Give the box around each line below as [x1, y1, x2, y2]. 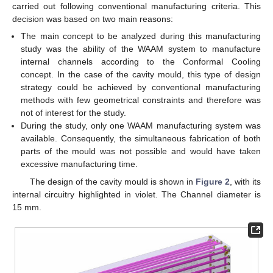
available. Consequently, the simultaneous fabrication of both [21, 133, 261, 144]
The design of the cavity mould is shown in [29, 176, 196, 186]
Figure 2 [195, 176, 230, 186]
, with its [229, 176, 261, 186]
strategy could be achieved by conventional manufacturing [21, 82, 261, 93]
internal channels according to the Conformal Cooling [21, 57, 261, 67]
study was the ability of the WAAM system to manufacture [21, 44, 261, 54]
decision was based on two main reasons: [12, 14, 173, 24]
